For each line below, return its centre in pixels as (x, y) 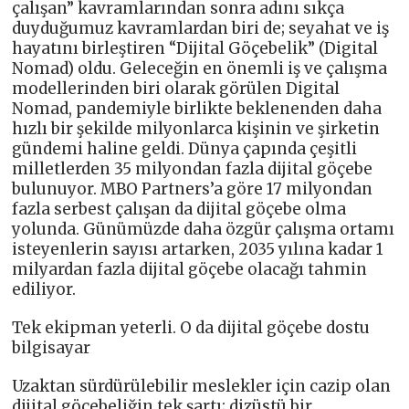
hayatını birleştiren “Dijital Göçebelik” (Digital (195, 48)
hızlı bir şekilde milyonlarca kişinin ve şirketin (196, 128)
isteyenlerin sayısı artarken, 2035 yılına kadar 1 (198, 249)
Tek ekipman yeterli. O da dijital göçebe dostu (191, 327)
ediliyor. (44, 289)
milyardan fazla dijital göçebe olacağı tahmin (190, 269)
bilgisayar (52, 347)
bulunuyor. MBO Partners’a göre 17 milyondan (193, 189)
